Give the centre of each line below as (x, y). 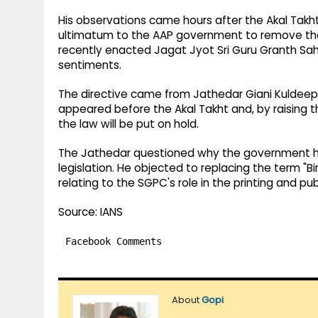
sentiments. (90, 65)
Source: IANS (91, 212)
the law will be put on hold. (128, 124)
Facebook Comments (114, 242)
